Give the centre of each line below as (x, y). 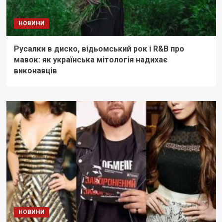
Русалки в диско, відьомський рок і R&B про (99, 49)
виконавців (35, 71)
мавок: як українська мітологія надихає (90, 60)
